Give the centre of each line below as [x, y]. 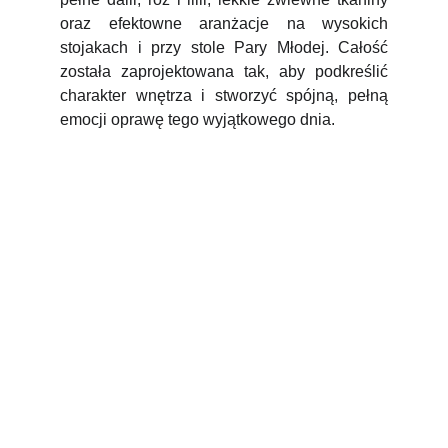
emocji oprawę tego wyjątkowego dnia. [197, 119]
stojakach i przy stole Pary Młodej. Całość [224, 47]
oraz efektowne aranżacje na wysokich [224, 23]
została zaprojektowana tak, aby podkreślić [224, 71]
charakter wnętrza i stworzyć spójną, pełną [224, 95]
